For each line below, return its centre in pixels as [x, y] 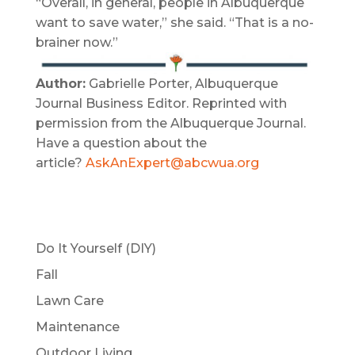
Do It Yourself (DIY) [95, 248]
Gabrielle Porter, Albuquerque [181, 83]
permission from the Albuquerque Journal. [172, 123]
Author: [60, 83]
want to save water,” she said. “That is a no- [174, 22]
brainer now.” [76, 42]
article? [60, 162]
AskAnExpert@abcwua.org [172, 162]
